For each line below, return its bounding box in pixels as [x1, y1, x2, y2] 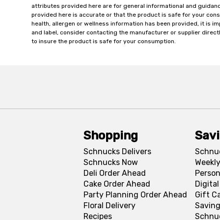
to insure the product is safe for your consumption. [31, 38, 176, 45]
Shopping [83, 129, 138, 142]
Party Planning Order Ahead [83, 190, 187, 199]
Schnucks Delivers [83, 147, 151, 156]
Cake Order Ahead [83, 179, 150, 189]
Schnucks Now [83, 158, 138, 167]
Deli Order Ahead [83, 168, 146, 178]
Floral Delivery [83, 201, 136, 210]
